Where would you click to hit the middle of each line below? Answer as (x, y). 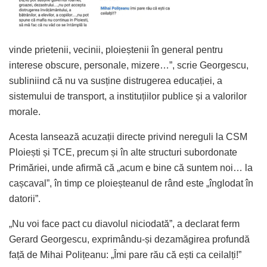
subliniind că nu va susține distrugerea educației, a (116, 80)
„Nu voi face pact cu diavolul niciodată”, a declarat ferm (124, 223)
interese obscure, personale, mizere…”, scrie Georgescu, (129, 65)
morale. (25, 111)
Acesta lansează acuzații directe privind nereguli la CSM (128, 136)
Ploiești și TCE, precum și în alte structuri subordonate (123, 152)
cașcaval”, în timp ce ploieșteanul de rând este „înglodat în (131, 183)
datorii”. (25, 198)
